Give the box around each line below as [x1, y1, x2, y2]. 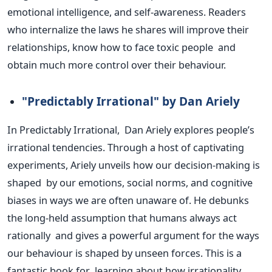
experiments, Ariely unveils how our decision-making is [7, 158, 260, 172]
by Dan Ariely [162, 93, 240, 110]
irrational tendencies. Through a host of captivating [7, 140, 244, 155]
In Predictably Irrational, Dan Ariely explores [7, 123, 216, 137]
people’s [216, 123, 254, 137]
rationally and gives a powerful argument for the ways [7, 228, 259, 243]
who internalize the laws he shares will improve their [7, 22, 249, 37]
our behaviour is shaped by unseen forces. [7, 246, 205, 260]
